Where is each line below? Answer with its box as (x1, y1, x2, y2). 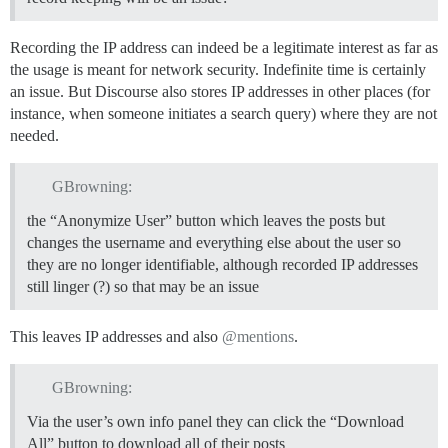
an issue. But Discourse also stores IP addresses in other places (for (10, 83, 430, 101)
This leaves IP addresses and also (10, 328, 222, 346)
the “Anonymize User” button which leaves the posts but (27, 212, 385, 230)
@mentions (222, 328, 294, 346)
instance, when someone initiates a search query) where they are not (10, 105, 437, 123)
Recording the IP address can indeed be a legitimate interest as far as (10, 39, 438, 57)
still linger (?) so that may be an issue (27, 278, 259, 296)
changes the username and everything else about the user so (27, 234, 401, 252)
